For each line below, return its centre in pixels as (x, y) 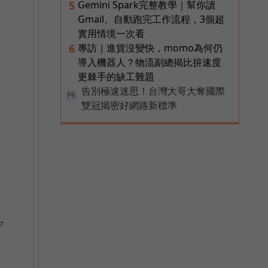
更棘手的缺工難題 (116, 76)
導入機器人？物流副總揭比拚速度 (150, 62)
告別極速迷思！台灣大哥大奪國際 (153, 91)
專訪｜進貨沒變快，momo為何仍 (150, 48)
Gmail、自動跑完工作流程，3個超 (151, 19)
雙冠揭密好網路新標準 (129, 105)
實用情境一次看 (111, 33)
